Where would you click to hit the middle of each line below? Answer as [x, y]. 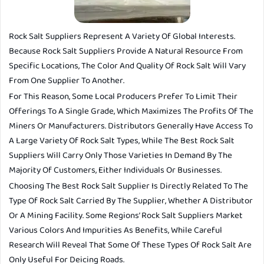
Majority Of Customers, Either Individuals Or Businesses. [115, 171]
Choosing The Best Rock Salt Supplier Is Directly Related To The [128, 187]
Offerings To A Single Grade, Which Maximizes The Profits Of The [131, 112]
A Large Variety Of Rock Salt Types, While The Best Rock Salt [122, 141]
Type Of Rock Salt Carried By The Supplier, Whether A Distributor [131, 201]
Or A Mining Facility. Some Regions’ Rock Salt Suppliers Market [126, 216]
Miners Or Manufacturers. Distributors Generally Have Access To [131, 126]
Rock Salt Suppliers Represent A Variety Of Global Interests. [122, 37]
